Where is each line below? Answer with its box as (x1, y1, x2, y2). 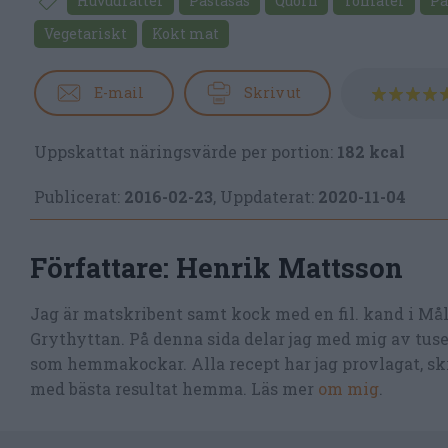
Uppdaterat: (220, 185, 314, 207)
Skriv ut (244, 83, 301, 103)
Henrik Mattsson (176, 249, 403, 285)
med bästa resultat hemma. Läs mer (30, 377, 318, 399)
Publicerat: (34, 185, 120, 207)
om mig (318, 377, 379, 399)
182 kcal (337, 140, 405, 162)
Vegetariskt (44, 23, 127, 43)
